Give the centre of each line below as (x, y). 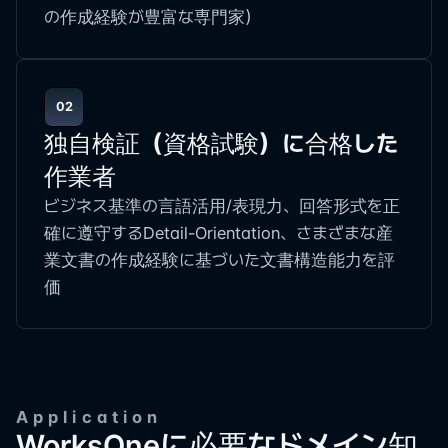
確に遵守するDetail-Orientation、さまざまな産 (218, 233)
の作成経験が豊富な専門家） (152, 17)
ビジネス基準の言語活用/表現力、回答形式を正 (222, 206)
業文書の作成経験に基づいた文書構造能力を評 (219, 260)
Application (89, 417)
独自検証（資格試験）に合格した (221, 143)
